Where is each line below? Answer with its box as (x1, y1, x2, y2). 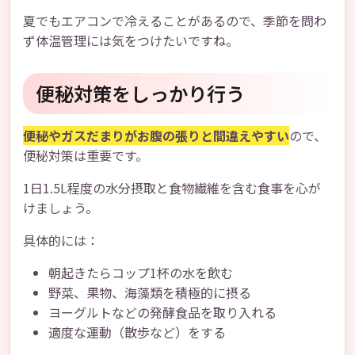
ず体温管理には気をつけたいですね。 (23, 31, 239, 50)
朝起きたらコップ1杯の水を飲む (48, 263, 233, 282)
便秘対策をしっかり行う (36, 79, 245, 107)
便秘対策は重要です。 (23, 146, 148, 165)
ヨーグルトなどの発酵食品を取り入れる (48, 303, 277, 322)
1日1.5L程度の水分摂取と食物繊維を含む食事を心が (23, 178, 321, 197)
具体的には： (23, 231, 99, 250)
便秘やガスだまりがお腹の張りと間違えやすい (23, 126, 289, 145)
